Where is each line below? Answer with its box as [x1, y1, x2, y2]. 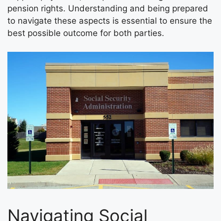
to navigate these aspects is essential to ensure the [7, 15, 212, 26]
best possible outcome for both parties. [7, 28, 164, 38]
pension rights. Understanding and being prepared [7, 3, 208, 13]
